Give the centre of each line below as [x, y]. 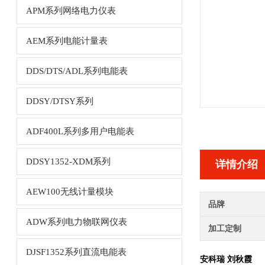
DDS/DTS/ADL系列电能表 [77, 71]
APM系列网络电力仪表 [71, 11]
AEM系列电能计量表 [67, 41]
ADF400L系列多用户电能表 [80, 131]
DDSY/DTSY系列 [59, 101]
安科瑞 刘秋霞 [226, 259]
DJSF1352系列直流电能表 [76, 252]
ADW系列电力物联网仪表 [76, 222]
